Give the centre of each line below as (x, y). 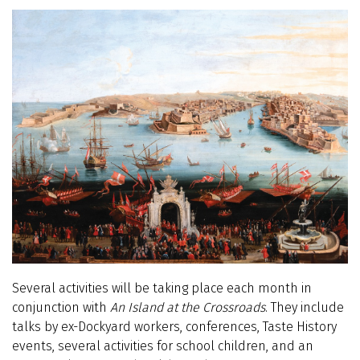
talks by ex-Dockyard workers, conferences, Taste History (174, 327)
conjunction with (61, 308)
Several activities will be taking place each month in (162, 288)
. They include (305, 308)
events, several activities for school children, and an (163, 346)
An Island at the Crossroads (188, 308)
